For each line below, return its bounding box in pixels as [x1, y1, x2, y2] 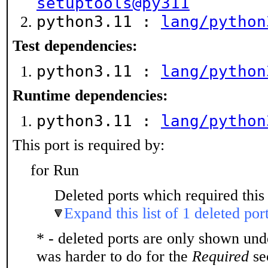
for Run [31, 162, 79, 179]
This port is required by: [13, 136, 165, 154]
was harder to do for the [36, 248, 192, 265]
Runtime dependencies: [13, 87, 168, 104]
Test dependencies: [13, 37, 138, 54]
